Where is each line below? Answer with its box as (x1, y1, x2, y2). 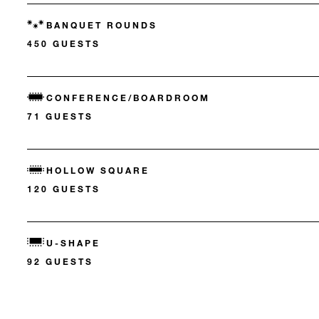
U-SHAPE (46, 237, 100, 249)
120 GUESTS (27, 183, 100, 195)
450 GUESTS (27, 38, 100, 50)
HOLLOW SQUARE (46, 164, 150, 177)
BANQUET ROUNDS (46, 19, 157, 31)
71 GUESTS (27, 110, 93, 122)
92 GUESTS (27, 256, 93, 268)
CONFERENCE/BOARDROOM (46, 92, 210, 104)
